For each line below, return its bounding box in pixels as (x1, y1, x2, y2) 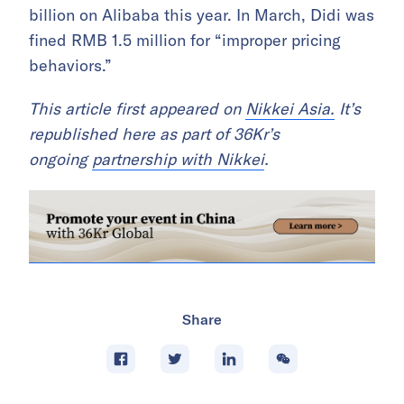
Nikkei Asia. (245, 98, 335, 120)
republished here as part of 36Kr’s (29, 124, 280, 145)
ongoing (29, 149, 92, 170)
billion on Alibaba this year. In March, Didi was (29, 5, 374, 26)
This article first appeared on (29, 98, 245, 120)
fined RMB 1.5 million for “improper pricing (29, 30, 341, 51)
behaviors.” (29, 55, 112, 77)
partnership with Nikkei (92, 149, 264, 170)
